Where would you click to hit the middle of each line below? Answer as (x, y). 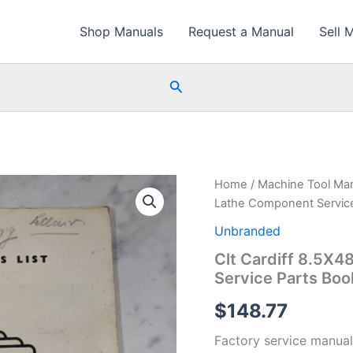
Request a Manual (241, 32)
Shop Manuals (121, 32)
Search (191, 85)
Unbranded (247, 230)
